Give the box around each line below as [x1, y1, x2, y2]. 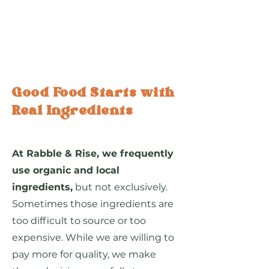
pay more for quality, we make [12, 249, 156, 261]
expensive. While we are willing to [12, 232, 174, 244]
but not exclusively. [73, 181, 168, 193]
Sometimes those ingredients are [12, 198, 174, 210]
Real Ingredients [12, 103, 133, 121]
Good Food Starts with [12, 85, 175, 103]
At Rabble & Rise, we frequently [12, 148, 174, 160]
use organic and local [12, 165, 119, 177]
